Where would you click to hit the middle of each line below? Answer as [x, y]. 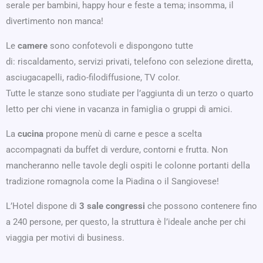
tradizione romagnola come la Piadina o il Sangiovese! [112, 181]
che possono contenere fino [201, 206]
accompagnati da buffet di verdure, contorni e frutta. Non [117, 149]
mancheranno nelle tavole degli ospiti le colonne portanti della [128, 165]
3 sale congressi [112, 206]
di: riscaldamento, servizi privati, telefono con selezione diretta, [129, 61]
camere [31, 45]
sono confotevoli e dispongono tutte [120, 45]
